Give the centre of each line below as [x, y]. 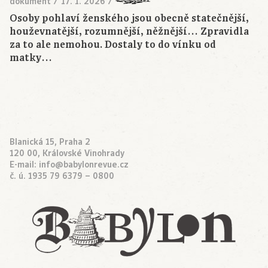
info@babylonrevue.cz [84, 165]
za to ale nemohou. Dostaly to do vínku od [113, 45]
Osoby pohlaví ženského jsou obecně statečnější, [129, 19]
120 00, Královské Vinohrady [67, 153]
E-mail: [24, 165]
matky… [31, 58]
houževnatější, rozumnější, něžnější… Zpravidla [129, 32]
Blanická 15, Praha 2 [50, 142]
